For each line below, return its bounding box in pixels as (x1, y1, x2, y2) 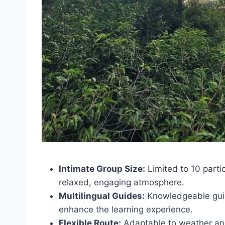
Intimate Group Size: (59, 164, 145, 174)
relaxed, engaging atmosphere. (59, 177, 184, 187)
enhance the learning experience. (59, 204, 193, 214)
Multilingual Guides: (59, 191, 145, 201)
